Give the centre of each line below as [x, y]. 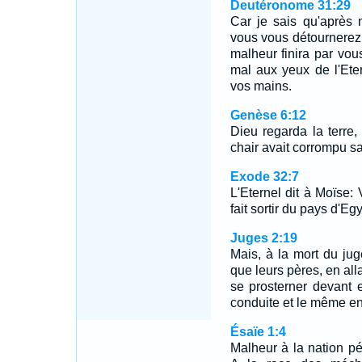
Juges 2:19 [263, 238]
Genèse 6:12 [268, 115]
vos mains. [261, 86]
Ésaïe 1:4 [258, 332]
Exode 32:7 [264, 177]
